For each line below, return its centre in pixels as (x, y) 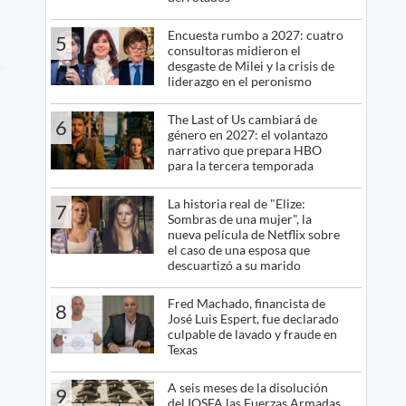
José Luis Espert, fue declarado (253, 319)
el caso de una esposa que (238, 250)
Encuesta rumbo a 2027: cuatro (255, 35)
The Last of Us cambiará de (242, 120)
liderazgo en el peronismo (239, 82)
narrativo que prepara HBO (244, 150)
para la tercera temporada (240, 166)
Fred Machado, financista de (246, 304)
